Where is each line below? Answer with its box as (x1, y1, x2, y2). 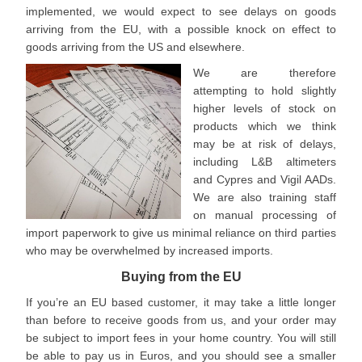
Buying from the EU (120, 269, 242, 284)
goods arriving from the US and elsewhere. (26, 40, 246, 53)
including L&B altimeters (193, 155, 336, 168)
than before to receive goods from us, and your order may (26, 314, 336, 326)
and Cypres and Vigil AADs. (193, 173, 336, 186)
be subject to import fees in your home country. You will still (26, 331, 336, 344)
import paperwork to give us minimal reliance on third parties (26, 226, 336, 239)
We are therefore (193, 66, 336, 79)
